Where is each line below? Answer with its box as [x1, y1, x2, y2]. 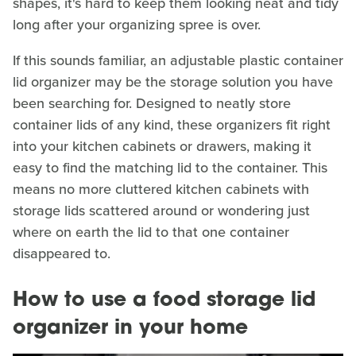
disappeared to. [13, 242, 110, 264]
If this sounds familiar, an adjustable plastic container [13, 49, 343, 71]
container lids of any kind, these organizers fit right [13, 114, 331, 135]
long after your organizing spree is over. [13, 14, 261, 35]
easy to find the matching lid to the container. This [13, 157, 327, 178]
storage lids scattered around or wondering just [13, 199, 310, 221]
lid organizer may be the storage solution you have [13, 71, 333, 92]
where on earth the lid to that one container [13, 221, 289, 242]
